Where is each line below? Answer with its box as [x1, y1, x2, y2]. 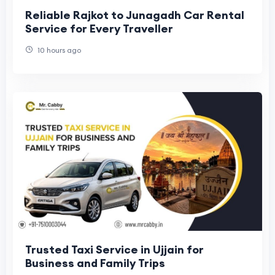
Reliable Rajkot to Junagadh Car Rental [25, 8, 244, 23]
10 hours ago [36, 45, 81, 55]
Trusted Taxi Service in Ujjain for [25, 242, 204, 257]
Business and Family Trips [25, 255, 165, 270]
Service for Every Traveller [25, 21, 173, 36]
